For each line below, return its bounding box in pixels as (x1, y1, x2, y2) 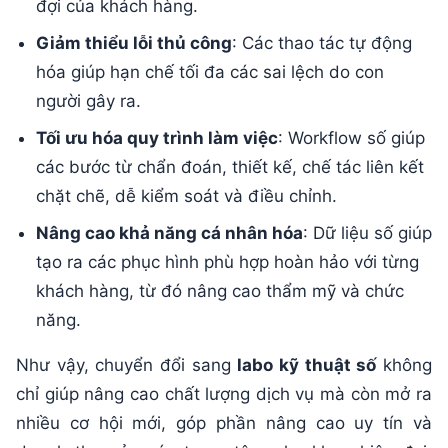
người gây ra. (36, 91, 141, 112)
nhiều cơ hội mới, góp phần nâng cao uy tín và (16, 413, 432, 434)
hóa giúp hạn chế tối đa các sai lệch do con (36, 62, 384, 83)
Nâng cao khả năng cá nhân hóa (36, 223, 303, 244)
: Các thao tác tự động (232, 33, 412, 54)
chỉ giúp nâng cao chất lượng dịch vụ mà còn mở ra (16, 384, 432, 405)
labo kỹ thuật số (237, 355, 377, 376)
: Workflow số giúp (278, 128, 425, 149)
